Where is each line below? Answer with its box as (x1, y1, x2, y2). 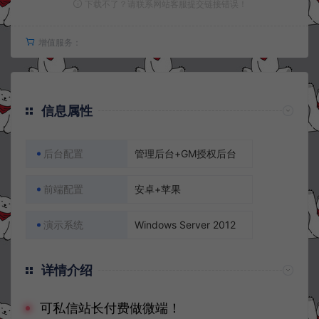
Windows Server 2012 (135, 219, 236, 231)
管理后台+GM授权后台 (135, 147, 236, 159)
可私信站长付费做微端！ (40, 300, 181, 315)
